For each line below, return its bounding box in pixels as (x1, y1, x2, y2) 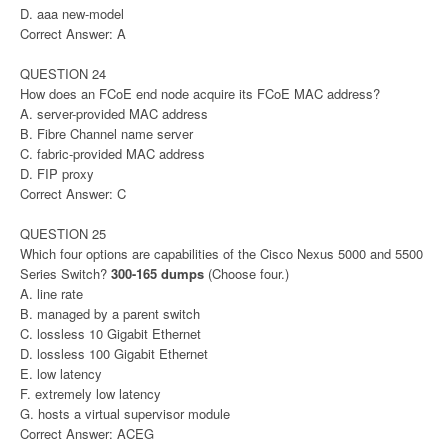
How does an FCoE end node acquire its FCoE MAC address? (20, 83, 380, 103)
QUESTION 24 (20, 63, 106, 83)
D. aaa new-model (20, 3, 124, 23)
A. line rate (20, 283, 83, 303)
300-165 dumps (111, 263, 208, 283)
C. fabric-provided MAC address (20, 143, 205, 163)
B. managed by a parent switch (20, 303, 200, 323)
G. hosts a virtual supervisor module (20, 403, 230, 423)
